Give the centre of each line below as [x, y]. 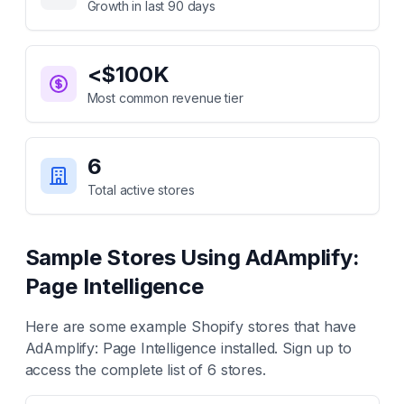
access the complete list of [116, 370]
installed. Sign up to [284, 348]
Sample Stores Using [135, 257]
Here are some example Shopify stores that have [191, 326]
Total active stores [141, 190]
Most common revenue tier [165, 98]
